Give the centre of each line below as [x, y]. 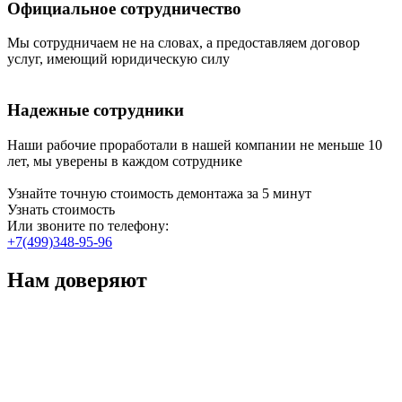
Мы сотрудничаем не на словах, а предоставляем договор [184, 43]
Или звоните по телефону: [88, 225]
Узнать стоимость [61, 209]
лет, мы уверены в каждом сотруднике [125, 161]
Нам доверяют [77, 280]
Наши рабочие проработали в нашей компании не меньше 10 [195, 144]
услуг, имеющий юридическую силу [118, 59]
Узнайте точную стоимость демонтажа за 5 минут [159, 193]
